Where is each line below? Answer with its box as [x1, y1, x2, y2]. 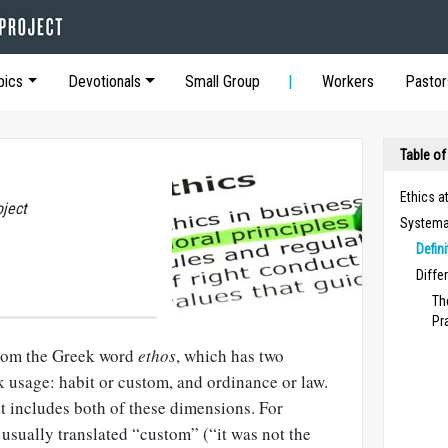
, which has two [176, 344, 284, 367]
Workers [322, 72, 375, 91]
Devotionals [67, 72, 141, 91]
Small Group [185, 72, 261, 91]
